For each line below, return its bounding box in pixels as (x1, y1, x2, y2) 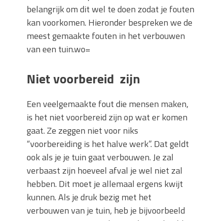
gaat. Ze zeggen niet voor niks (27, 124, 138, 138)
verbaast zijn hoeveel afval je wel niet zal (27, 164, 183, 178)
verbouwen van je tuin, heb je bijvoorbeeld (27, 204, 185, 218)
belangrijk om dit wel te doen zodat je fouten (27, 2, 194, 16)
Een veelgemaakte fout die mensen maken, (27, 97, 188, 111)
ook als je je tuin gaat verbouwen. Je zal (27, 150, 174, 164)
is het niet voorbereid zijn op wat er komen (27, 110, 187, 124)
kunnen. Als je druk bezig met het (27, 190, 151, 204)
